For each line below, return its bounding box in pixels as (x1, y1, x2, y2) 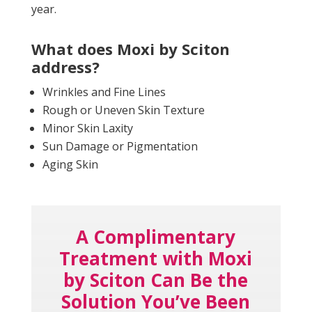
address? (31, 56, 100, 77)
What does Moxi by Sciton (31, 38, 230, 59)
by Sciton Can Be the (63, 267, 249, 292)
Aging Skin (42, 156, 98, 172)
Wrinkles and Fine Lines (42, 84, 166, 100)
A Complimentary (76, 224, 236, 249)
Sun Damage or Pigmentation (42, 138, 198, 154)
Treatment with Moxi (59, 245, 253, 271)
